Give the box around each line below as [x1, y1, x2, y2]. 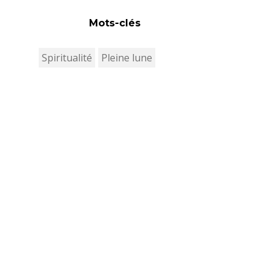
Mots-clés [89, 17, 141, 29]
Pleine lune [101, 51, 152, 64]
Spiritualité [42, 51, 92, 64]
